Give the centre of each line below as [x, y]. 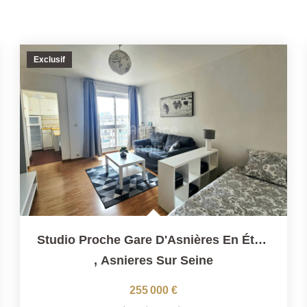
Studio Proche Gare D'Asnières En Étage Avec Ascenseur [260, 240]
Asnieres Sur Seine [157, 260]
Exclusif [49, 59]
